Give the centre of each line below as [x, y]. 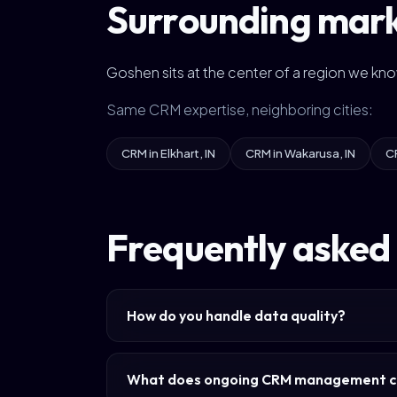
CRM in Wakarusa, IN [300, 153]
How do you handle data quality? [236, 315]
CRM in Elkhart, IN [168, 153]
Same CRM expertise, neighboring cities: [240, 109]
